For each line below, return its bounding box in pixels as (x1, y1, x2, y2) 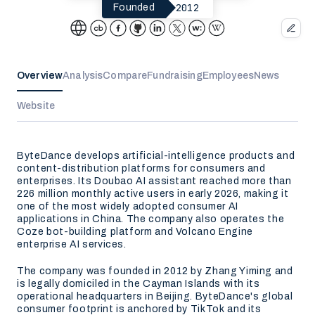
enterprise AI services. (17, 239, 127, 250)
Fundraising (147, 70, 202, 81)
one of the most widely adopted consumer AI (17, 201, 238, 212)
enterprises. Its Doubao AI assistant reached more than (17, 176, 292, 186)
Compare (103, 70, 148, 81)
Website (17, 101, 55, 111)
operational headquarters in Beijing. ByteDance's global (17, 291, 293, 302)
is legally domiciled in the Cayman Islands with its (17, 278, 260, 289)
